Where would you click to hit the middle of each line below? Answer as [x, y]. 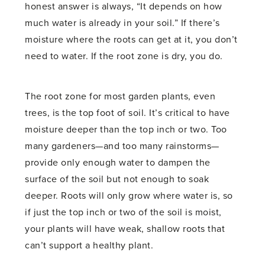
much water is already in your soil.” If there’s [122, 23]
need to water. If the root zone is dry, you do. [124, 56]
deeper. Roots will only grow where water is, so [129, 196]
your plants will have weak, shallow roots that [125, 229]
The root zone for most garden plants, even [120, 97]
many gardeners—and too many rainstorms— [122, 146]
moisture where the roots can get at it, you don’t [131, 40]
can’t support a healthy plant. [89, 246]
